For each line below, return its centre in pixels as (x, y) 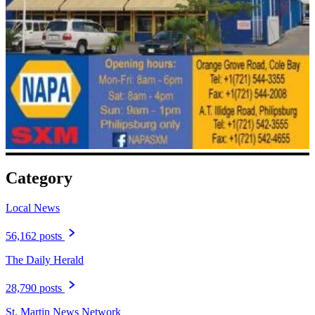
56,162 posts (34, 236)
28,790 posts (34, 288)
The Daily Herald (45, 260)
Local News (33, 208)
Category (39, 178)
